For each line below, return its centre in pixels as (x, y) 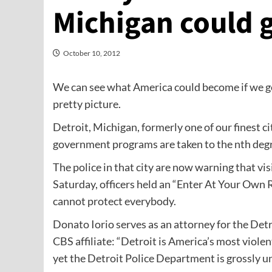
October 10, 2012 (92, 53)
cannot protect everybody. (114, 201)
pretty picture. (87, 104)
